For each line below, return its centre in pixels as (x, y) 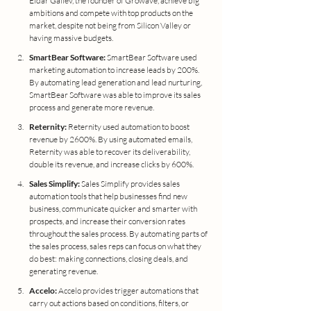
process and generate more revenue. (92, 108)
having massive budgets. (71, 38)
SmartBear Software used (152, 58)
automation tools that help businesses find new (109, 196)
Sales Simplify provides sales (131, 184)
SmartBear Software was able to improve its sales (116, 95)
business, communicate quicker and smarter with (114, 209)
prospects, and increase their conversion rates (108, 221)
